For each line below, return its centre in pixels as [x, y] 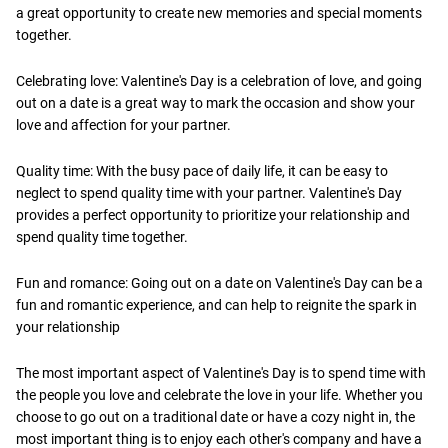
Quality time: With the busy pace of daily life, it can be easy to [202, 170]
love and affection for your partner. [123, 124]
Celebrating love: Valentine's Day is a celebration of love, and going [219, 80]
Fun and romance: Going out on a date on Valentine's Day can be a [219, 282]
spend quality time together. [102, 236]
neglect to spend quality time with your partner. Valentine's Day [209, 192]
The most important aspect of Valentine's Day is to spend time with [221, 372]
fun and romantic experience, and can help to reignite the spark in [216, 304]
